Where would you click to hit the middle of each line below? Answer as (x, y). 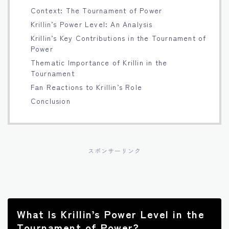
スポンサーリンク (114, 151)
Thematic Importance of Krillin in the (99, 62)
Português (36, 72)
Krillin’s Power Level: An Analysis (91, 24)
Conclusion (50, 100)
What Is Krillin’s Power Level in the (111, 214)
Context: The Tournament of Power (96, 10)
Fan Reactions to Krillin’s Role (86, 87)
